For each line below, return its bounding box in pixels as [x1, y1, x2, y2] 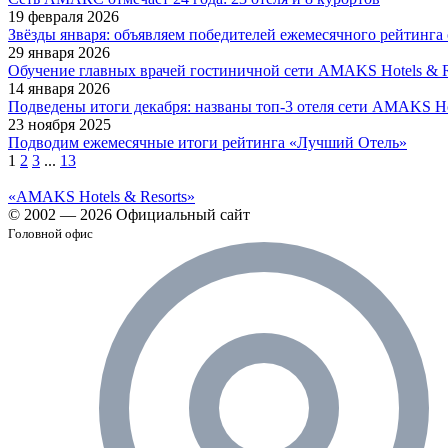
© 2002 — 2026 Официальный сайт [8, 205, 250, 223]
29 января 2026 [8, 43, 110, 61]
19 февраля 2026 [8, 7, 119, 25]
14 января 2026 [8, 79, 110, 97]
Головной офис [8, 225, 93, 241]
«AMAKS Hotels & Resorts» [8, 187, 195, 205]
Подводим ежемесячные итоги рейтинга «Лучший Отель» [8, 133, 407, 151]
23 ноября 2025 [8, 115, 111, 133]
